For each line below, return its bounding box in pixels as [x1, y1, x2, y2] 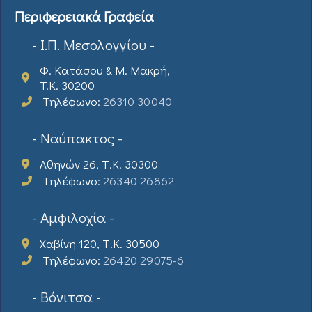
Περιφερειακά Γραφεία [15, 6, 154, 25]
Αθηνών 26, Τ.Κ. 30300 [40, 155, 158, 172]
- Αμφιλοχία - [32, 207, 114, 227]
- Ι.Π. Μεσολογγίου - [32, 34, 155, 54]
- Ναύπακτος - [32, 127, 123, 148]
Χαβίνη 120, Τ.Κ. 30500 [40, 235, 159, 251]
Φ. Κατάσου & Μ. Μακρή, [40, 61, 170, 78]
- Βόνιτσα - [32, 286, 101, 306]
